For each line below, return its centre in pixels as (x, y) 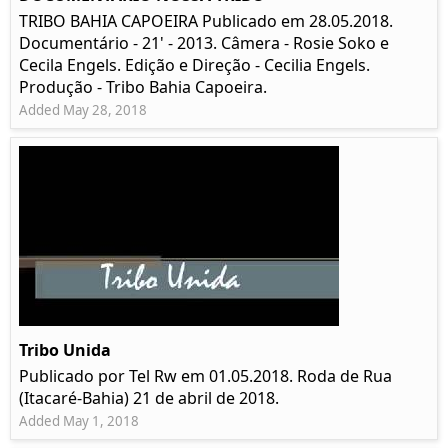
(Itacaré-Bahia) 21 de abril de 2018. (149, 398)
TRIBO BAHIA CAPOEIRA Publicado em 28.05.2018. (206, 21)
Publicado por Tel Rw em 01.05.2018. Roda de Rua (205, 376)
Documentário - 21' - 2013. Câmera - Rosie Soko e (204, 43)
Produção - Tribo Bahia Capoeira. (143, 87)
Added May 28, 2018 (83, 110)
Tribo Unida (65, 350)
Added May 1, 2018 (79, 421)
